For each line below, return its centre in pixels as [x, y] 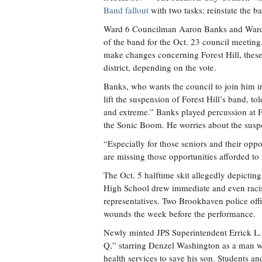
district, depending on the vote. [160, 67]
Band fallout [126, 10]
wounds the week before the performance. [180, 213]
